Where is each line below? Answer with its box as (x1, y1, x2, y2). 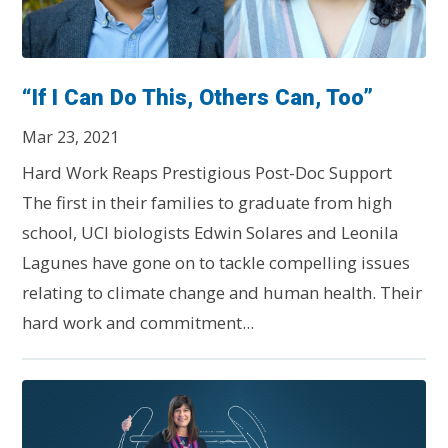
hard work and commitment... (22, 311, 255, 335)
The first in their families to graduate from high (22, 191, 393, 215)
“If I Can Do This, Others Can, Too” (22, 85, 374, 111)
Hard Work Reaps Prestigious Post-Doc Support (22, 161, 393, 185)
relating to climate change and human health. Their (22, 281, 423, 305)
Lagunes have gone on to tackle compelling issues (22, 251, 411, 275)
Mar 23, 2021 (22, 126, 120, 149)
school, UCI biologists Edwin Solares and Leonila (22, 221, 399, 245)
